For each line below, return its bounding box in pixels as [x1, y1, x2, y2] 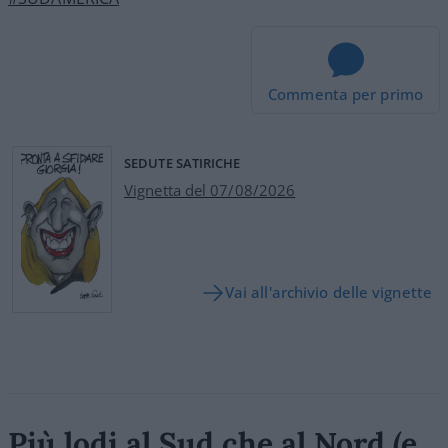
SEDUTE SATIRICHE [124, 153, 241, 172]
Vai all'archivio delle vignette [224, 282, 432, 303]
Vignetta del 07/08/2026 [124, 179, 296, 200]
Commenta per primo [268, 83, 423, 104]
